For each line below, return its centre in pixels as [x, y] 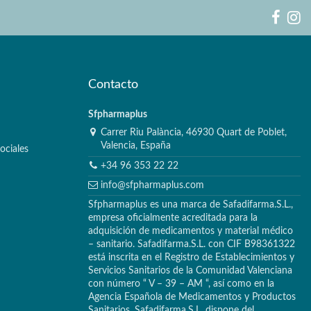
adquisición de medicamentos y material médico [191, 232]
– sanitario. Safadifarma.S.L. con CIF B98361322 [192, 245]
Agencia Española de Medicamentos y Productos [192, 297]
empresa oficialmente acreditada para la [173, 218]
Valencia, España [136, 146]
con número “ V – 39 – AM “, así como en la [181, 284]
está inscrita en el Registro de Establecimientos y [191, 258]
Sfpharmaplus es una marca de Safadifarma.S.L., [191, 205]
